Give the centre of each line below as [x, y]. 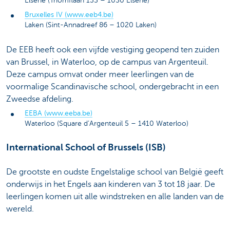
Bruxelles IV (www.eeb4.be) [69, 14]
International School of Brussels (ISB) [86, 148]
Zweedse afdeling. [40, 99]
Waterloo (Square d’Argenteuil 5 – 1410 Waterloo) [107, 124]
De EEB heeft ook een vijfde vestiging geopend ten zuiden [113, 50]
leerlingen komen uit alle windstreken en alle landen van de [115, 197]
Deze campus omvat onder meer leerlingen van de [100, 75]
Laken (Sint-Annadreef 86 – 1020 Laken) [91, 25]
